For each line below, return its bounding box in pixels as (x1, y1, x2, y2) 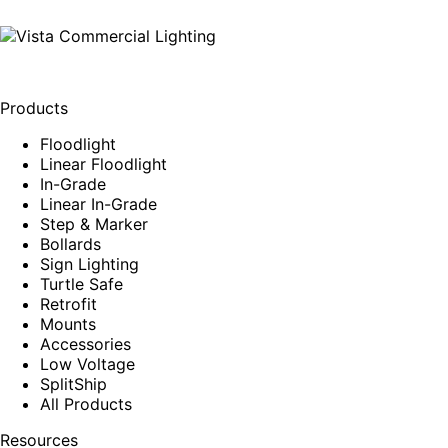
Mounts (40, 313, 96, 334)
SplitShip (40, 373, 107, 394)
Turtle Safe (40, 273, 123, 294)
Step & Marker (40, 213, 148, 234)
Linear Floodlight (40, 153, 167, 174)
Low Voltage (40, 353, 135, 374)
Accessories (40, 333, 131, 354)
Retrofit (40, 293, 97, 314)
